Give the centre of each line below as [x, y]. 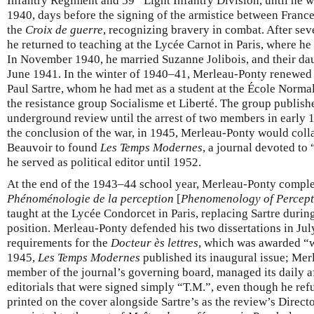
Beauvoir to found [54, 147]
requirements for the [59, 243]
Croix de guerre [64, 29]
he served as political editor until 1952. [104, 162]
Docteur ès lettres [155, 243]
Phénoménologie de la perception [90, 198]
